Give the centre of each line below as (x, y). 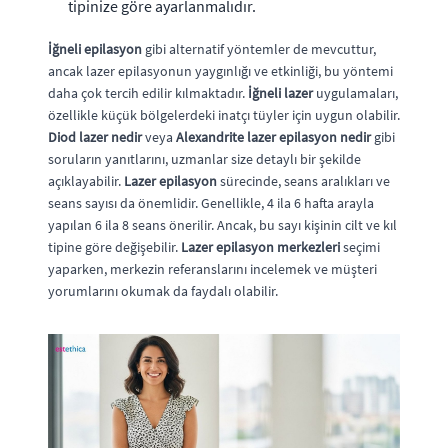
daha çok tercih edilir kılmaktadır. (148, 92)
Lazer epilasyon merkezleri (260, 246)
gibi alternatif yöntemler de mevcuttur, (259, 48)
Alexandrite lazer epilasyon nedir (273, 136)
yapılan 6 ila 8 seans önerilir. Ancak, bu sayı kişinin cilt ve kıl (222, 224)
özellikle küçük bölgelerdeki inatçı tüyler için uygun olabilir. (224, 114)
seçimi (360, 246)
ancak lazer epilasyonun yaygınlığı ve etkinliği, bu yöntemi (220, 70)
